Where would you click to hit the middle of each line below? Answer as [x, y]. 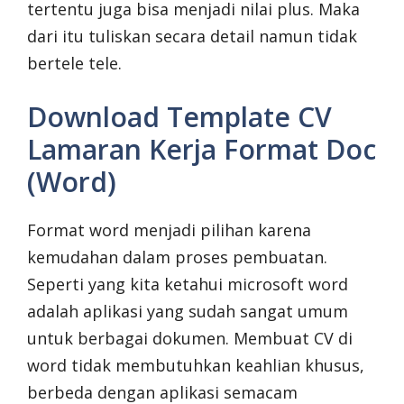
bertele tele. [74, 64]
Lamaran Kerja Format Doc [202, 150]
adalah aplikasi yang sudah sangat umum [188, 312]
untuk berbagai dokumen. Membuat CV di [190, 339]
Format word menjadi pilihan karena [169, 230]
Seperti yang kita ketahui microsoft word [188, 285]
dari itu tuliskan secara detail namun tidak [192, 37]
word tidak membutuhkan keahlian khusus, [196, 366]
